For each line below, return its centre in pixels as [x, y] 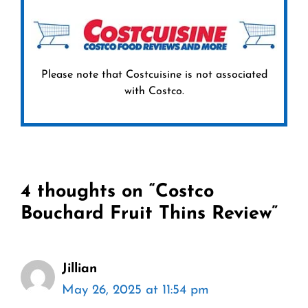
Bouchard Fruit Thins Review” [149, 214]
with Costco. [154, 91]
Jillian [79, 269]
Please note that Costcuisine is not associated [154, 75]
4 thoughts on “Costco [117, 192]
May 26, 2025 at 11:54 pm [135, 290]
